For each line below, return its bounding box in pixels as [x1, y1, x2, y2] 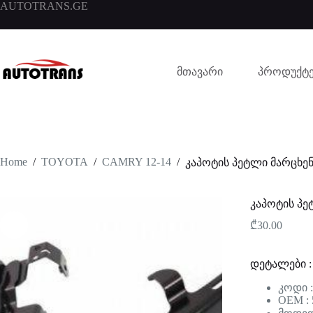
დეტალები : [249, 257, 312, 270]
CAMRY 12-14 [102, 156, 171, 168]
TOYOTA [41, 156, 88, 168]
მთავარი [176, 65, 223, 78]
